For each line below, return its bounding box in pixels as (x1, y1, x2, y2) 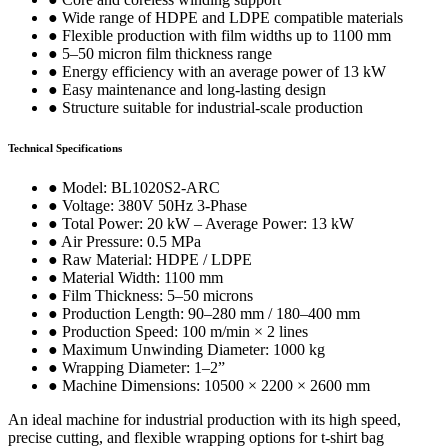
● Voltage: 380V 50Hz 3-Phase (48, 197, 247, 215)
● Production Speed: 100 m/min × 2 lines (48, 323, 308, 341)
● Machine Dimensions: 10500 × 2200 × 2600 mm (48, 377, 370, 395)
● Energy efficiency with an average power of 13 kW (48, 63, 386, 81)
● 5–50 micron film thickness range (48, 45, 272, 63)
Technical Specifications (8, 142, 122, 155)
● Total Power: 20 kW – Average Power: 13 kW (48, 215, 354, 233)
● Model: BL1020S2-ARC (48, 179, 220, 197)
